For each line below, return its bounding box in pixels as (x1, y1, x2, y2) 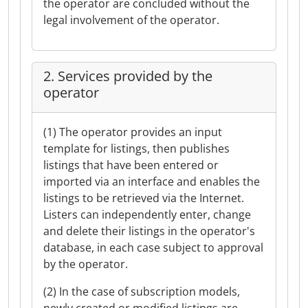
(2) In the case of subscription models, (43, 284, 240, 299)
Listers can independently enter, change (43, 207, 251, 222)
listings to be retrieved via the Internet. (43, 190, 244, 206)
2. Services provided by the (43, 67, 212, 85)
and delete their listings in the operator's (43, 223, 255, 239)
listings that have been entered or (43, 157, 219, 173)
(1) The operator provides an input (43, 124, 222, 140)
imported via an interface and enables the (43, 174, 260, 189)
